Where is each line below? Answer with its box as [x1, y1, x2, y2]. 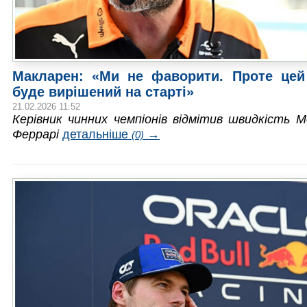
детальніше [62, 126, 132, 141]
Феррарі [12, 126, 59, 141]
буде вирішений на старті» [12, 84, 194, 99]
